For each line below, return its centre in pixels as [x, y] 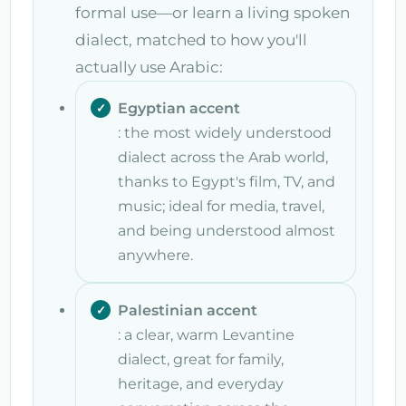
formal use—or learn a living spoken [213, 12]
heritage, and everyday [201, 383]
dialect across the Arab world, [223, 157]
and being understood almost [227, 230]
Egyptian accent [179, 108]
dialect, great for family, [201, 359]
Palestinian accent [188, 310]
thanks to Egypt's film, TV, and [227, 181]
